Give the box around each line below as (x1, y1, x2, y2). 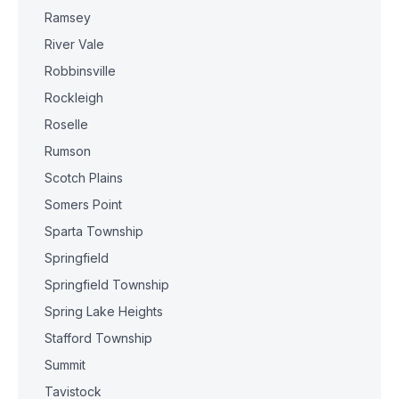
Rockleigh (45, 90, 103, 105)
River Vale (45, 37, 104, 52)
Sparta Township (45, 224, 143, 239)
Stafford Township (45, 330, 152, 346)
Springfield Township (45, 277, 169, 292)
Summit (45, 357, 85, 372)
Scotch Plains (45, 170, 123, 185)
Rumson (45, 143, 91, 159)
